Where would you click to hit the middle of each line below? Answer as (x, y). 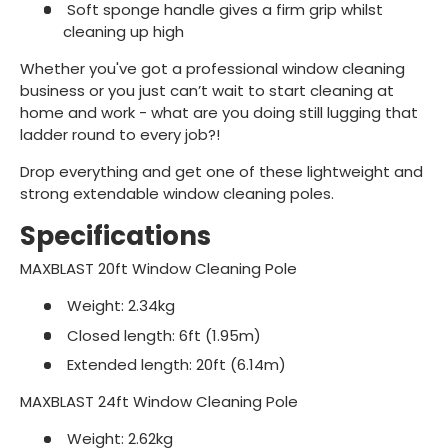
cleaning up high (123, 32)
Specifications (115, 236)
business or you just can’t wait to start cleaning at (207, 91)
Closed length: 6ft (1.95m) (161, 335)
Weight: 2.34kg (118, 306)
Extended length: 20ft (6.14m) (174, 365)
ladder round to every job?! (120, 135)
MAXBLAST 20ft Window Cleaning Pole (158, 269)
